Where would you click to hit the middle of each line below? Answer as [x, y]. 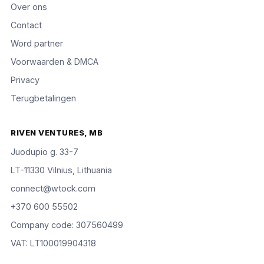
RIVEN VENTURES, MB [57, 132]
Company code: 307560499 [67, 225]
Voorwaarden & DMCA [55, 61]
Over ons [29, 6]
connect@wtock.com [53, 188]
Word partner [37, 43]
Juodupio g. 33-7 [45, 151]
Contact [27, 25]
